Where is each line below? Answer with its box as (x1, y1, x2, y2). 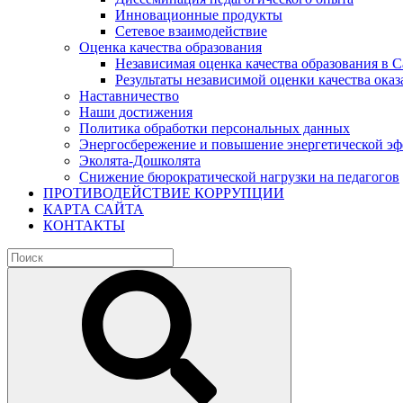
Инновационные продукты (115, 7, 282, 22)
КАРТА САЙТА (43, 201, 144, 217)
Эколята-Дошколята (79, 153, 201, 168)
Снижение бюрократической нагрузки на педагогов (79, 169, 399, 184)
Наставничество (79, 88, 179, 103)
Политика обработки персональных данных (79, 121, 350, 136)
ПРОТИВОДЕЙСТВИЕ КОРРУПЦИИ (43, 185, 284, 201)
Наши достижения (79, 104, 193, 120)
